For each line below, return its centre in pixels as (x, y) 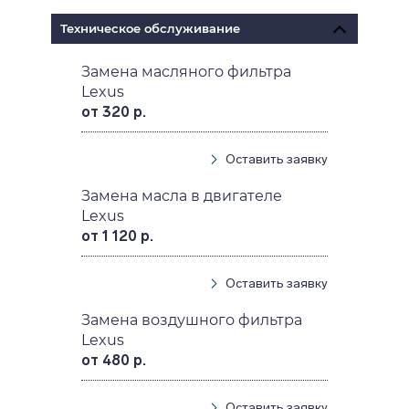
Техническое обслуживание (150, 29)
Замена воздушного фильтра (192, 320)
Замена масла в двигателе (182, 196)
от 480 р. (114, 361)
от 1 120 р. (118, 236)
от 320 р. (114, 112)
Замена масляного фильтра (187, 72)
